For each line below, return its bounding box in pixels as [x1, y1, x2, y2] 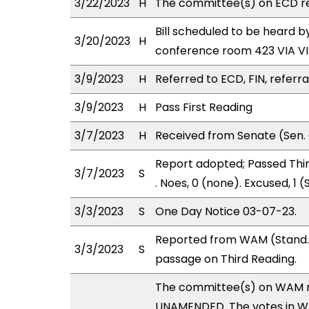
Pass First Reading [155, 99, 252, 115]
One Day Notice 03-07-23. [155, 203, 297, 219]
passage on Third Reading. [155, 251, 297, 267]
